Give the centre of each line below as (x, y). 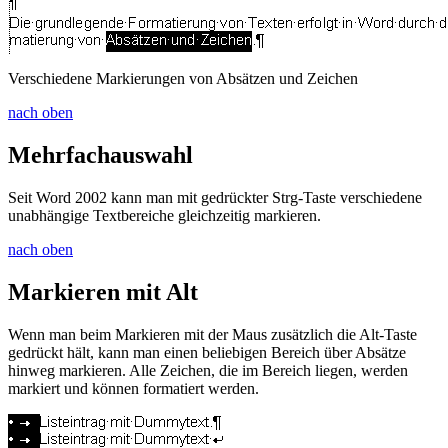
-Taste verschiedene (360, 198)
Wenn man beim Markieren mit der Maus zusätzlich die (183, 334)
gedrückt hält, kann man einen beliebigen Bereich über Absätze (207, 352)
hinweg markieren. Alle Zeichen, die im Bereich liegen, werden (208, 370)
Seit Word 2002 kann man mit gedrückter (140, 198)
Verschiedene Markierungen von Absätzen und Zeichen (183, 79)
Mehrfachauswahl (100, 155)
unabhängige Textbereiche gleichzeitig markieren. (164, 216)
